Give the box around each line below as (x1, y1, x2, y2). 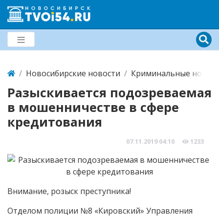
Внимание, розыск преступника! (7, 186, 131, 197)
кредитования (7, 113, 102, 130)
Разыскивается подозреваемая (7, 84, 212, 101)
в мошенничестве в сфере (7, 99, 179, 115)
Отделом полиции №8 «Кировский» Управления (7, 205, 193, 216)
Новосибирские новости (26, 68, 120, 79)
